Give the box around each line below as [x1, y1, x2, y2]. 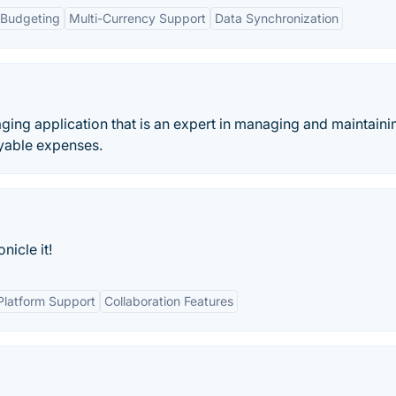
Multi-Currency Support [69, 11, 206, 26]
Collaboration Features [104, 293, 233, 308]
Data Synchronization [215, 11, 339, 26]
